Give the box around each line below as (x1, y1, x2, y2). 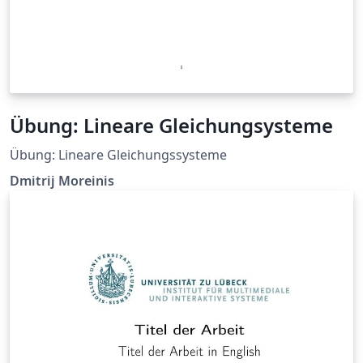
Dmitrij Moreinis (10, 171, 114, 190)
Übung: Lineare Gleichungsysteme (10, 111, 333, 139)
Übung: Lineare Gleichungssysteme (10, 145, 227, 164)
